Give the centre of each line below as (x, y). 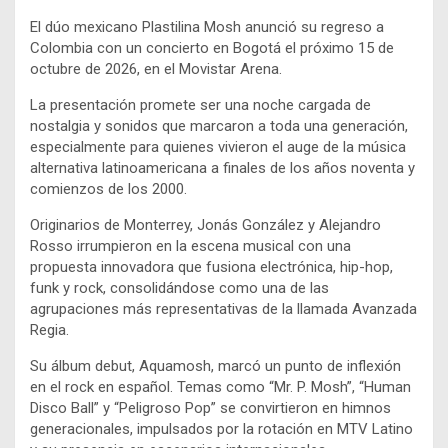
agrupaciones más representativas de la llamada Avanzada (223, 308)
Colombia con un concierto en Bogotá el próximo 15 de (212, 47)
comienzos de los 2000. (108, 188)
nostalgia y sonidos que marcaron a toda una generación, (219, 125)
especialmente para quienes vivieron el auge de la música (218, 146)
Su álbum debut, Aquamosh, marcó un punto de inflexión (215, 365)
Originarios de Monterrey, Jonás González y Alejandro (205, 224)
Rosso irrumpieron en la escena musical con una (190, 245)
